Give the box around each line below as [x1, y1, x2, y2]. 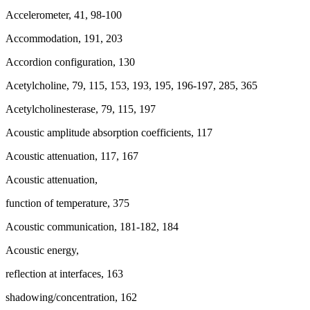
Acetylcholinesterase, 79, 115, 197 [6, 103, 156, 115]
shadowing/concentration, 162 [6, 291, 137, 303]
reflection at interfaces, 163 [6, 268, 123, 280]
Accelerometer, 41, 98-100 [6, 9, 122, 21]
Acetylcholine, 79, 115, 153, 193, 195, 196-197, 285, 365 [6, 80, 257, 91]
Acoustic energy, [6, 244, 79, 256]
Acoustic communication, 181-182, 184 [6, 221, 179, 232]
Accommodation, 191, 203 [6, 33, 122, 44]
